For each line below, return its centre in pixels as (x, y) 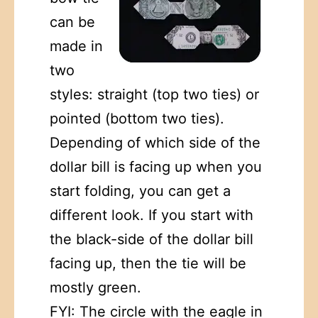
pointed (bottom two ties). (137, 118)
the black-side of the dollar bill (152, 239)
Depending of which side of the (155, 142)
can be (72, 22)
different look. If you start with (152, 215)
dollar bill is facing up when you (156, 166)
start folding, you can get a (140, 191)
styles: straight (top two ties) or (154, 94)
